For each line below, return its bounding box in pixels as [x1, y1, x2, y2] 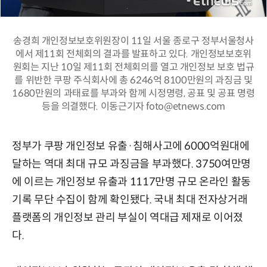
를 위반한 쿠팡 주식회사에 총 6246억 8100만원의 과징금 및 [14, 73, 253, 86]
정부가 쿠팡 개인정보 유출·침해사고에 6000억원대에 [12, 139, 250, 153]
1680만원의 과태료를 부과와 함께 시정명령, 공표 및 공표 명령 [12, 86, 255, 100]
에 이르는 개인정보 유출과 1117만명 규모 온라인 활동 [12, 175, 251, 188]
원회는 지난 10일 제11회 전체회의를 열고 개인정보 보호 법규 [13, 60, 254, 73]
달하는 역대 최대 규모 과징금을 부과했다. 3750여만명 [12, 157, 251, 170]
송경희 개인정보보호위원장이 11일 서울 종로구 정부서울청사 [13, 34, 254, 47]
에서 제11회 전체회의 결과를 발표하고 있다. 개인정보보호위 [15, 47, 252, 60]
